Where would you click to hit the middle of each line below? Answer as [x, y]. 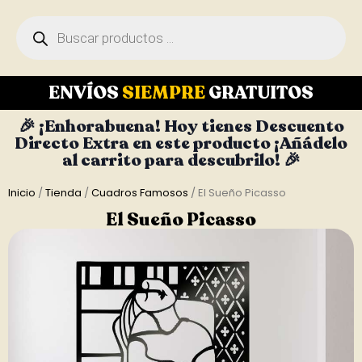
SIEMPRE [165, 93]
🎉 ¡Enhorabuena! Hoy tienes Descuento [181, 126]
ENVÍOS [85, 93]
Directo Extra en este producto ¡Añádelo [181, 143]
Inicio [22, 193]
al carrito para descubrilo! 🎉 [181, 160]
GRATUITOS [261, 93]
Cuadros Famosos [140, 193]
